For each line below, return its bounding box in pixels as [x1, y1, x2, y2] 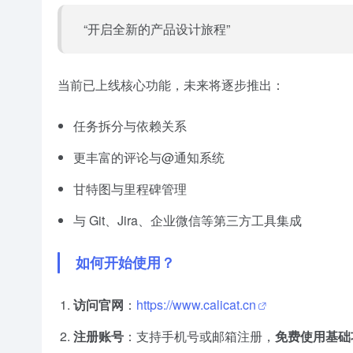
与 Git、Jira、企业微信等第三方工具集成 [73, 211, 302, 230]
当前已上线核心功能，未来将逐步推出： [58, 76, 284, 95]
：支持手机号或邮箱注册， [124, 327, 275, 346]
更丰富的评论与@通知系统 [73, 148, 225, 167]
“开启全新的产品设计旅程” [84, 20, 230, 39]
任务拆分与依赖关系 [73, 117, 187, 136]
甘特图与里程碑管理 [73, 180, 187, 199]
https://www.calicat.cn [136, 295, 256, 314]
